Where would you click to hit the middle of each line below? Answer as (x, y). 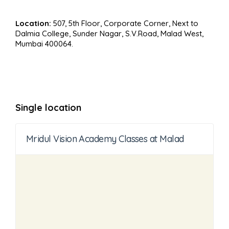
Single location (48, 108)
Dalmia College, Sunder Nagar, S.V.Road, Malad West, (109, 34)
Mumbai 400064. (44, 44)
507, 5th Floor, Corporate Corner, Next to (125, 24)
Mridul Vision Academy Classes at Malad (105, 139)
